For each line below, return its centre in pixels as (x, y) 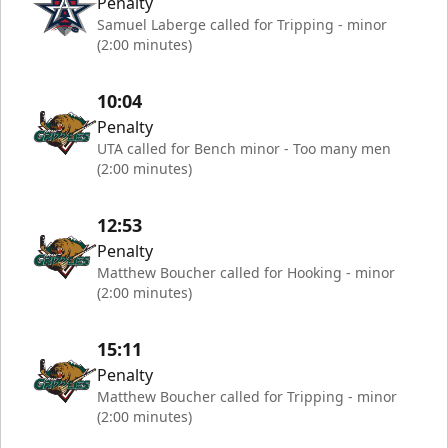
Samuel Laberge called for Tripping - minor (242, 24)
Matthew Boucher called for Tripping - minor (247, 396)
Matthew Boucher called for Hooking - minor (246, 272)
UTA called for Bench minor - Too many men (244, 148)
